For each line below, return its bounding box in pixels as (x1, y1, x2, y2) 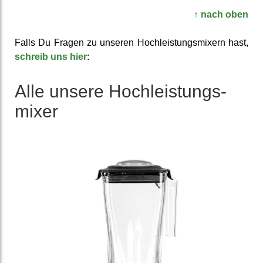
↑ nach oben (194, 9, 248, 19)
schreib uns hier (15, 51, 87, 62)
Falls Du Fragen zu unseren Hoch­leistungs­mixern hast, (15, 37, 248, 48)
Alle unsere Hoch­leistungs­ (15, 81, 227, 101)
